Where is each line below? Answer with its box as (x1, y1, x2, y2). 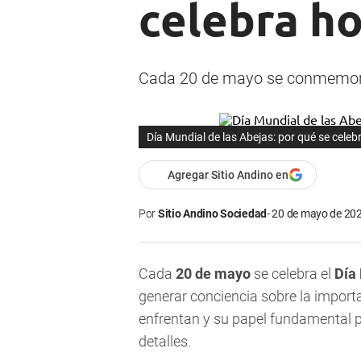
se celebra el (251, 265, 334, 283)
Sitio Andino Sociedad (157, 207, 268, 221)
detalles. (139, 333, 191, 351)
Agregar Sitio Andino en (168, 168, 288, 182)
